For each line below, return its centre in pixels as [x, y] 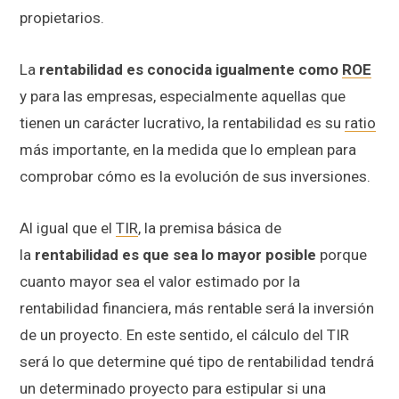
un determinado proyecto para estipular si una [173, 388]
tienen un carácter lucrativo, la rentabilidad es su [182, 122]
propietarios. [62, 17]
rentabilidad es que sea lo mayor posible [177, 254]
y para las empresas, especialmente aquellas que [183, 96]
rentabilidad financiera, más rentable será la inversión [197, 308]
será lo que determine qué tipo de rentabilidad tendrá [197, 361]
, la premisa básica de [210, 228]
